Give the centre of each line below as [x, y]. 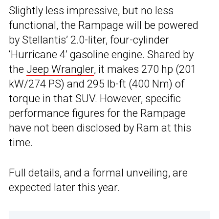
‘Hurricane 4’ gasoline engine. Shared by [101, 54]
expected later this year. [64, 187]
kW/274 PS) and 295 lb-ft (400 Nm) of [97, 84]
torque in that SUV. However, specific [95, 98]
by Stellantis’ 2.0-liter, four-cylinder [89, 40]
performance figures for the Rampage [97, 113]
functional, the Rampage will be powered [104, 25]
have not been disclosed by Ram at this [100, 128]
